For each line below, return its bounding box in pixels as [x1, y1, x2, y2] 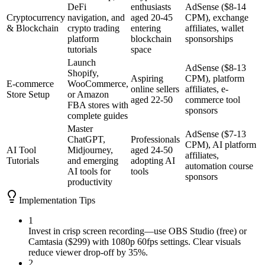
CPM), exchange [185, 12, 248, 23]
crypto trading [67, 23, 119, 34]
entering [131, 23, 161, 34]
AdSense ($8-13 [185, 63, 246, 73]
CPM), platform [185, 73, 244, 84]
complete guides [67, 111, 128, 121]
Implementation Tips [19, 195, 95, 206]
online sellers [131, 84, 179, 95]
